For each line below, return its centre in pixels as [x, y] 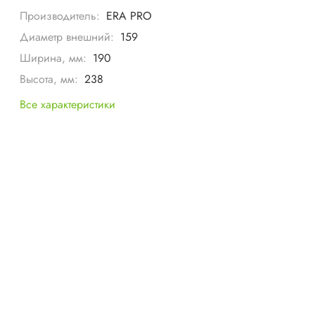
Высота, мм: [49, 79]
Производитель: [60, 15]
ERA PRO [129, 15]
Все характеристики [68, 104]
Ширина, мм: [53, 58]
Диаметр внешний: [67, 37]
